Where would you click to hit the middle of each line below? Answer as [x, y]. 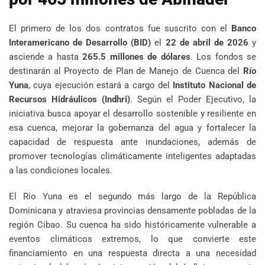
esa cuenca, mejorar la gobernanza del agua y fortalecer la [132, 127]
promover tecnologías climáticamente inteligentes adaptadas [132, 156]
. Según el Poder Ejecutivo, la [193, 99]
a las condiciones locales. [61, 170]
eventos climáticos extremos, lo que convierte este [132, 239]
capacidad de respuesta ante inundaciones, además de [132, 142]
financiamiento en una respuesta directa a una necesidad [132, 253]
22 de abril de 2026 [207, 42]
